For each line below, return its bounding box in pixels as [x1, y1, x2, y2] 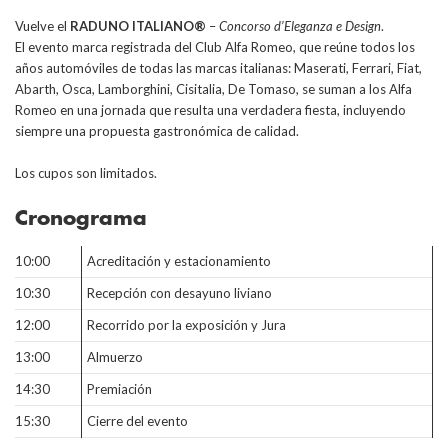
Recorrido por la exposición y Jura [87, 317, 286, 333]
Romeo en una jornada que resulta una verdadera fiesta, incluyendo [15, 102, 406, 118]
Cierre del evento [87, 413, 188, 429]
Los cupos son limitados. [15, 165, 157, 181]
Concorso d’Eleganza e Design [219, 18, 381, 34]
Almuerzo [87, 349, 143, 365]
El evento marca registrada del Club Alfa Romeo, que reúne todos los [15, 39, 415, 55]
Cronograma [15, 204, 147, 230]
